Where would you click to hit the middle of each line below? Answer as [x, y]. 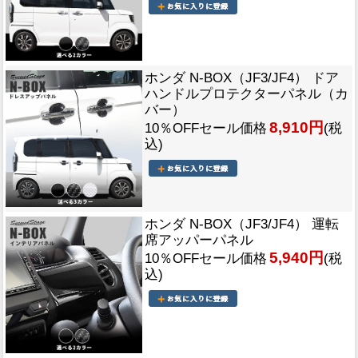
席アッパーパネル [199, 240]
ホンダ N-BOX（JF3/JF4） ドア [242, 78]
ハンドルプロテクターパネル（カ [247, 93]
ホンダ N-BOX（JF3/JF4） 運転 [242, 224]
